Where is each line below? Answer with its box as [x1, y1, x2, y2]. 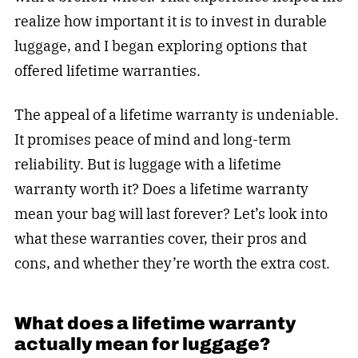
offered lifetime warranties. [14, 61, 204, 80]
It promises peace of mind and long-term [14, 129, 291, 149]
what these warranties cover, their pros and [14, 229, 307, 248]
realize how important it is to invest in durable [14, 11, 327, 30]
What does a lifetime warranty [14, 310, 296, 337]
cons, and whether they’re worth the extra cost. [14, 253, 330, 272]
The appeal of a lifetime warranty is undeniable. [14, 105, 339, 124]
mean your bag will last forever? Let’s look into [14, 204, 328, 223]
